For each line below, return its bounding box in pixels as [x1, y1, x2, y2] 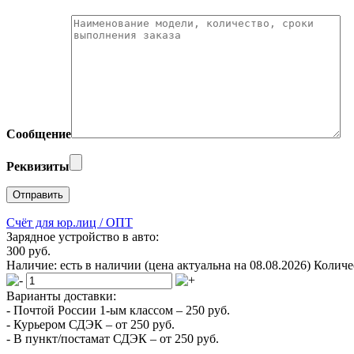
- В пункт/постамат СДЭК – [6, 331, 160, 345]
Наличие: [6, 258, 60, 272]
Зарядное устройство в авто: [6, 229, 159, 243]
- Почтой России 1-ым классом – [6, 303, 186, 317]
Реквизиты [6, 159, 70, 173]
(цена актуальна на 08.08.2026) [145, 258, 314, 272]
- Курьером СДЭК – [6, 317, 115, 331]
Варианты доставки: [6, 288, 116, 303]
